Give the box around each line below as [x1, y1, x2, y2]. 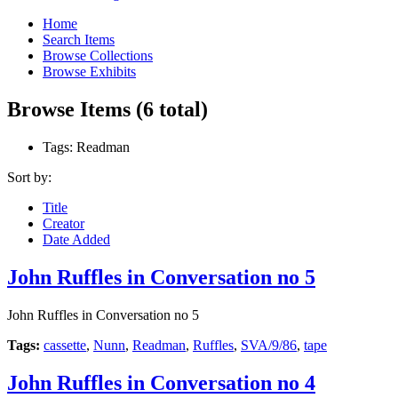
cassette [44, 337, 86, 353]
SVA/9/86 [241, 337, 297, 353]
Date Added [43, 232, 110, 247]
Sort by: [7, 170, 52, 185]
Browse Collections [43, 48, 153, 64]
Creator [43, 216, 84, 231]
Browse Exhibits [43, 64, 136, 80]
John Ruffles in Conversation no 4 [7, 370, 315, 394]
